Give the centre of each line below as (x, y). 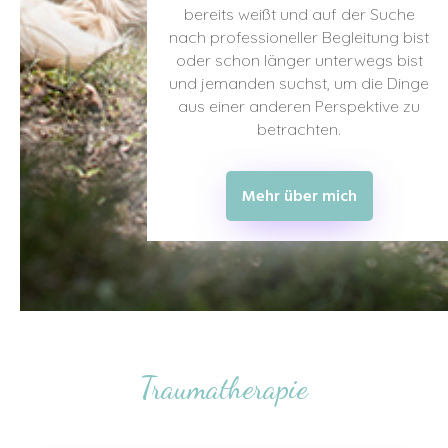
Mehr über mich (299, 196)
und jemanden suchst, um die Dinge (299, 82)
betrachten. (299, 128)
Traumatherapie (224, 387)
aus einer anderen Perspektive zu (299, 105)
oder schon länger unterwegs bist (299, 59)
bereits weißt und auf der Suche (299, 13)
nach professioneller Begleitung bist (299, 36)
